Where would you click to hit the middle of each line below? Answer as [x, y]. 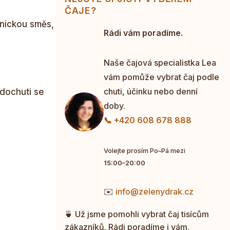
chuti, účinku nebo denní [151, 91]
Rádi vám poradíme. [143, 33]
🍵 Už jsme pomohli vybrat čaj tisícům [137, 214]
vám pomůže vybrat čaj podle [161, 77]
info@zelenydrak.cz [155, 191]
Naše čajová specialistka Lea [160, 62]
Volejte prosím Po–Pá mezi [145, 150]
